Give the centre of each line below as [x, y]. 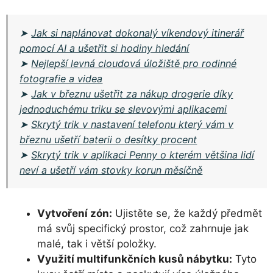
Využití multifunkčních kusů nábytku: [135, 259]
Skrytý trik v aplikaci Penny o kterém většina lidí [143, 154]
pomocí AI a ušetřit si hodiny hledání [105, 48]
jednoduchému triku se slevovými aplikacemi [123, 109]
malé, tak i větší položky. [97, 244]
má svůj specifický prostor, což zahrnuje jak [143, 229]
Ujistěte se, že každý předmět [187, 214]
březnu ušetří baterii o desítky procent [108, 139]
